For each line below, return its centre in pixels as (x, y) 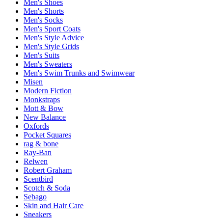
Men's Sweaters (48, 64)
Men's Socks (43, 20)
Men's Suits (41, 55)
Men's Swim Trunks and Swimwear (79, 73)
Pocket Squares (47, 135)
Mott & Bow (43, 108)
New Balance (45, 117)
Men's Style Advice (54, 37)
